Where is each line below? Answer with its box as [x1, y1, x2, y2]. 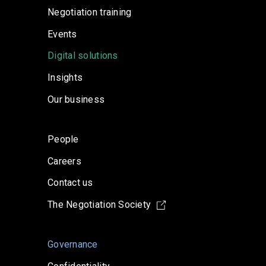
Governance [47, 238, 98, 250]
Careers [47, 155, 81, 167]
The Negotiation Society [47, 199, 154, 211]
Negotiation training [47, 6, 132, 18]
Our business [47, 94, 105, 106]
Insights [47, 72, 83, 84]
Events [47, 28, 77, 40]
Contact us [47, 177, 93, 189]
